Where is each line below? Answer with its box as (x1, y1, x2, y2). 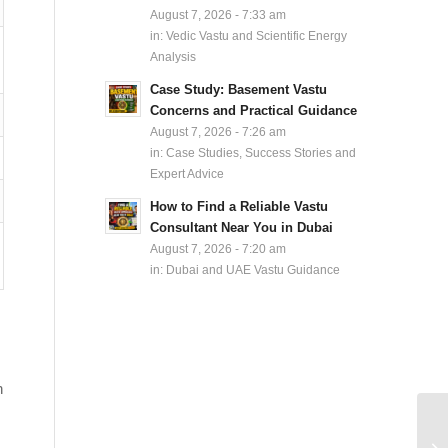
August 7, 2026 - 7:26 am (150, 125, 287, 138)
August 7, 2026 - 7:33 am (150, 8, 287, 21)
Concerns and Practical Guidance (150, 103, 358, 118)
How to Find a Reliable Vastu (150, 199, 329, 214)
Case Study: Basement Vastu (150, 82, 328, 97)
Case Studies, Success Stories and (166, 146, 357, 159)
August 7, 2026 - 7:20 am (150, 242, 287, 255)
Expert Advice (150, 167, 225, 180)
